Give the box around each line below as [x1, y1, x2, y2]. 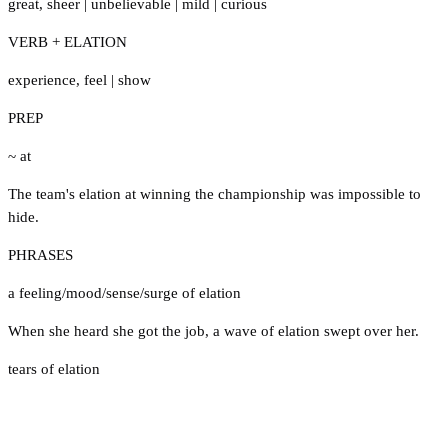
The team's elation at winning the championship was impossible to [8, 185, 421, 202]
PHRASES [8, 246, 73, 263]
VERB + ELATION [8, 33, 127, 50]
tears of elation [8, 360, 100, 377]
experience [8, 71, 76, 88]
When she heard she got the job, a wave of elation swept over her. [8, 322, 419, 339]
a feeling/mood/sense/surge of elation [8, 284, 241, 301]
